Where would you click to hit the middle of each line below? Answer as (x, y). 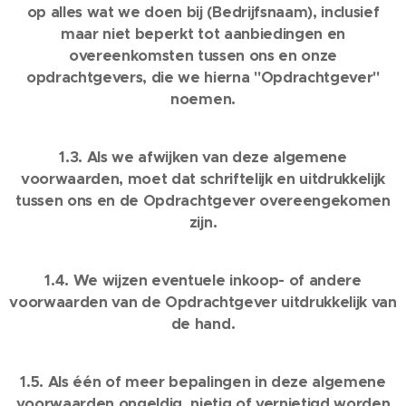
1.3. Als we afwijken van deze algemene (203, 157)
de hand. (203, 324)
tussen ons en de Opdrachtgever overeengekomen (203, 201)
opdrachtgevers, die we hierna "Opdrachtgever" (203, 77)
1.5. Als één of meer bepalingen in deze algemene (203, 382)
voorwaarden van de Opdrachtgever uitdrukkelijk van (203, 302)
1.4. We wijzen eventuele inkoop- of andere (203, 280)
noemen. (203, 99)
